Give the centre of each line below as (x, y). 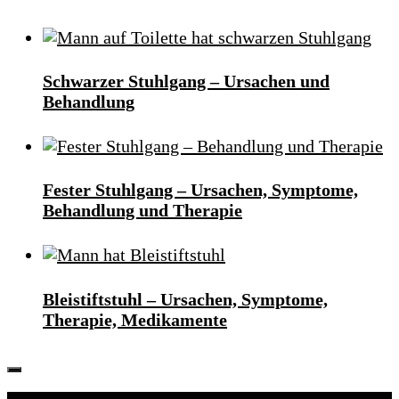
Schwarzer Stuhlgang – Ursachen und (186, 81)
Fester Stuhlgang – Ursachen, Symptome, (200, 190)
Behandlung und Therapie (142, 211)
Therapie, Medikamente (135, 319)
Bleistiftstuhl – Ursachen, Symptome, (185, 299)
